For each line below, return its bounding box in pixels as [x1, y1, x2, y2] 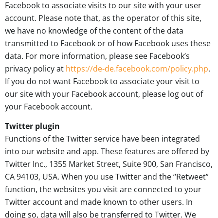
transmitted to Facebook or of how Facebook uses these [5, 38, 211, 49]
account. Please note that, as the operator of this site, [5, 13, 201, 24]
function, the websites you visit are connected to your [5, 184, 201, 195]
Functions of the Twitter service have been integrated [5, 133, 200, 145]
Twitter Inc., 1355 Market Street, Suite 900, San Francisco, [5, 159, 213, 170]
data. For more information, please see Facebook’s [5, 51, 190, 62]
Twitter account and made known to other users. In [5, 197, 193, 208]
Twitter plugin [5, 121, 60, 132]
